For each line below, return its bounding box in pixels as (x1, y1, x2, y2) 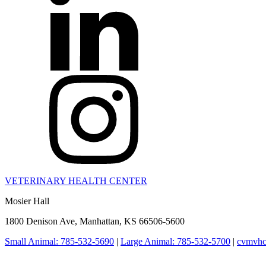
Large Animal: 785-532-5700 (121, 236, 230, 246)
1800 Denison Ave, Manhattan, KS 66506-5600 (5, 216, 185, 226)
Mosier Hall (5, 195, 49, 206)
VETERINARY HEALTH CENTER (5, 175, 147, 186)
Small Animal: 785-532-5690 (5, 236, 114, 246)
